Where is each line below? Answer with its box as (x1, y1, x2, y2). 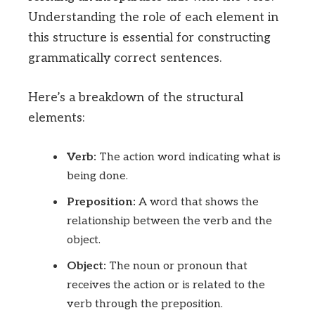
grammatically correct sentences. (28, 50, 221, 65)
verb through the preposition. (67, 297, 223, 311)
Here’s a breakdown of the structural (28, 89, 243, 105)
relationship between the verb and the (67, 214, 272, 229)
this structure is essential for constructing (28, 30, 271, 45)
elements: (28, 110, 84, 125)
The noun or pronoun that (106, 259, 247, 274)
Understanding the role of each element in (28, 9, 278, 25)
